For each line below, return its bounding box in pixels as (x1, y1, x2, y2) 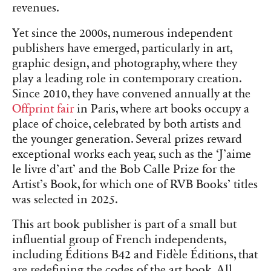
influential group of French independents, (12, 232, 226, 247)
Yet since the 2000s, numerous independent (12, 25, 232, 41)
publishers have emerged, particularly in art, (12, 41, 232, 56)
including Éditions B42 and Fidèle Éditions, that (12, 247, 258, 262)
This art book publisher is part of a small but (12, 217, 237, 232)
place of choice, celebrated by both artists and (12, 116, 241, 131)
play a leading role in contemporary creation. (12, 71, 241, 86)
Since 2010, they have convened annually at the (12, 86, 250, 101)
